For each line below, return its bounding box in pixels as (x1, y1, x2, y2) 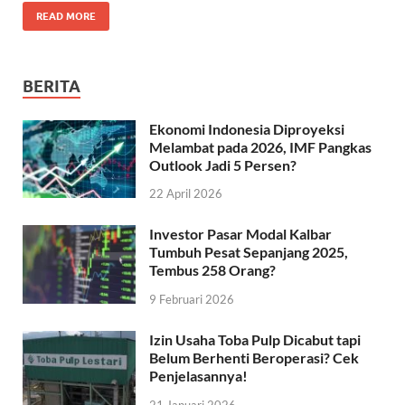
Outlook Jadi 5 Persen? (149, 155, 297, 174)
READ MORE (36, 9, 96, 23)
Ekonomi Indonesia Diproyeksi (149, 119, 344, 137)
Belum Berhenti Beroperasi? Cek (149, 349, 359, 367)
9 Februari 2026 (149, 292, 234, 307)
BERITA (23, 76, 80, 96)
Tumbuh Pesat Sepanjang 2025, (149, 243, 348, 261)
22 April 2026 (149, 186, 222, 202)
